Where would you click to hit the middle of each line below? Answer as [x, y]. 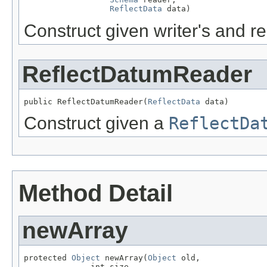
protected [48, 258]
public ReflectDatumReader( [86, 101]
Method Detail [96, 193]
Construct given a [96, 123]
